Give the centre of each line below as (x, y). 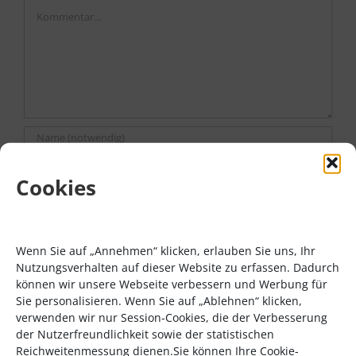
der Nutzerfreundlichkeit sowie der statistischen (145, 334)
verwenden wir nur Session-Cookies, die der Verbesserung (172, 317)
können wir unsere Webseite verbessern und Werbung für (172, 284)
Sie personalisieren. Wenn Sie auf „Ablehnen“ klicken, (159, 300)
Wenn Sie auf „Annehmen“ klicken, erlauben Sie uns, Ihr (166, 250)
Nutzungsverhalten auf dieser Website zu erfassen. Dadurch (178, 267)
